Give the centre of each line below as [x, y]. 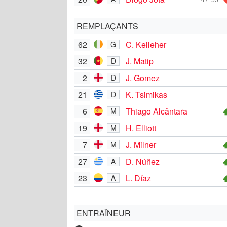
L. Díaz [138, 178]
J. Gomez [143, 78]
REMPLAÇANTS [107, 26]
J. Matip [140, 61]
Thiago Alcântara [157, 111]
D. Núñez [143, 161]
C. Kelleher [146, 44]
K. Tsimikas [146, 94]
